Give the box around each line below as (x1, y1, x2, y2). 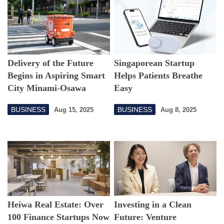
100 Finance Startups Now (7, 212, 109, 222)
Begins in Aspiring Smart (7, 70, 105, 81)
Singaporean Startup (114, 58, 195, 68)
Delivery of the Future (7, 58, 93, 68)
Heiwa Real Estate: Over (7, 199, 103, 210)
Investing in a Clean (114, 199, 192, 210)
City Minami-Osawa (7, 83, 86, 93)
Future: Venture (114, 212, 177, 222)
